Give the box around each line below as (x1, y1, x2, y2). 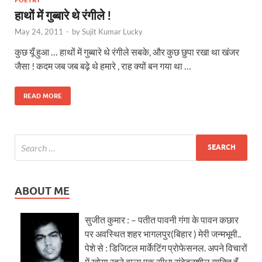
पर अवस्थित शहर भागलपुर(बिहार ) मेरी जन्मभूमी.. (85, 227, 241, 239)
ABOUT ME (15, 184, 70, 197)
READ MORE (23, 91, 62, 100)
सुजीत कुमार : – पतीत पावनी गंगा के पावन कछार (85, 213, 239, 225)
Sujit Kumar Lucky (82, 26, 143, 36)
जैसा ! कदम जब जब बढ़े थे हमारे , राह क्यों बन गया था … (15, 60, 191, 71)
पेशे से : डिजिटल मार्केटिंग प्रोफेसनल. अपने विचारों (85, 242, 247, 253)
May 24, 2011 (15, 26, 63, 36)
